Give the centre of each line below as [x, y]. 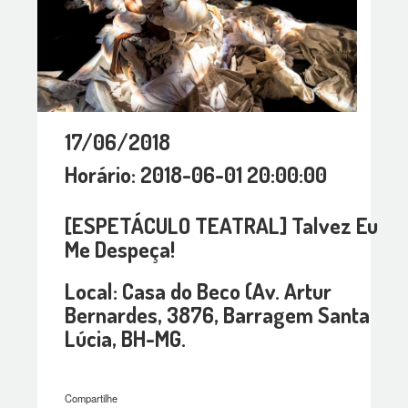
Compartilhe [92, 398]
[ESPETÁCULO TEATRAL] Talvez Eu [222, 226]
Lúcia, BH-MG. [126, 339]
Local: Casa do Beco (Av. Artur [199, 291]
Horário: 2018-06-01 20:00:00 [196, 175]
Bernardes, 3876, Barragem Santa [218, 315]
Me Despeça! [120, 250]
